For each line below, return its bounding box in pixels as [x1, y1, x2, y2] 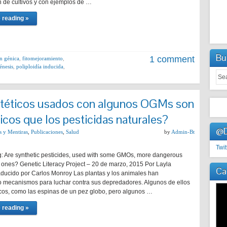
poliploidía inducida [16, 63, 63, 69]
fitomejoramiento [22, 55, 63, 61]
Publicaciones [31, 129, 63, 135]
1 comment [149, 54, 195, 64]
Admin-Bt [171, 129, 195, 135]
